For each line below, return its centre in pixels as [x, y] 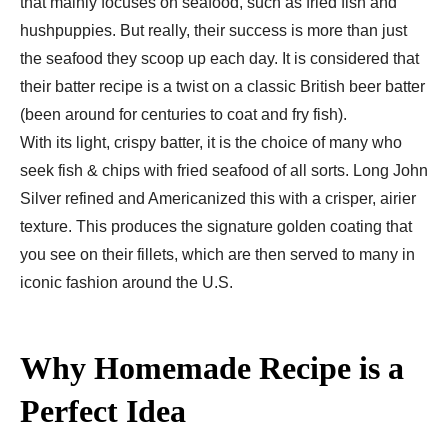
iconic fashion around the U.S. [126, 283]
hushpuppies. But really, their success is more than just [213, 31]
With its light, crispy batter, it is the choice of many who [211, 143]
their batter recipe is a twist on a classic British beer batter [222, 87]
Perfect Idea [103, 411]
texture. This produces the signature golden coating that [216, 227]
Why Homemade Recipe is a [212, 368]
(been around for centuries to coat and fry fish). [183, 115]
